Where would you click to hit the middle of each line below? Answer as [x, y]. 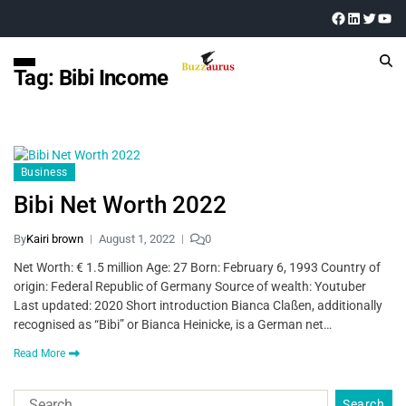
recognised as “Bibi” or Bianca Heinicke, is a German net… [173, 324]
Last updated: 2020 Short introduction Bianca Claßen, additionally [198, 305]
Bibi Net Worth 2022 [120, 205]
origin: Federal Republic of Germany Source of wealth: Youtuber [190, 286]
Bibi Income [113, 78]
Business [44, 172]
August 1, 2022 [137, 239]
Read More [39, 353]
